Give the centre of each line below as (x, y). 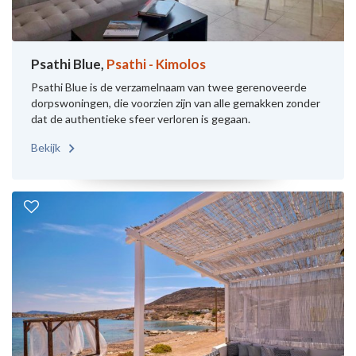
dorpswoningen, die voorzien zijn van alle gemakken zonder (176, 103)
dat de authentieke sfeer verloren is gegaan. (141, 118)
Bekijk (47, 147)
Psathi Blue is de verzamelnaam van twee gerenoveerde (169, 87)
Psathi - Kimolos (156, 64)
